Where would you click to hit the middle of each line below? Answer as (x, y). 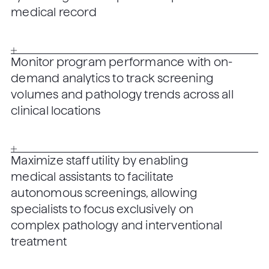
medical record (54, 12)
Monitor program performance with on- (122, 62)
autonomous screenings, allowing (104, 193)
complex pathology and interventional (117, 226)
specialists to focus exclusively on (102, 210)
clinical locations (56, 111)
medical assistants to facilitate (92, 177)
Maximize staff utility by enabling (99, 161)
